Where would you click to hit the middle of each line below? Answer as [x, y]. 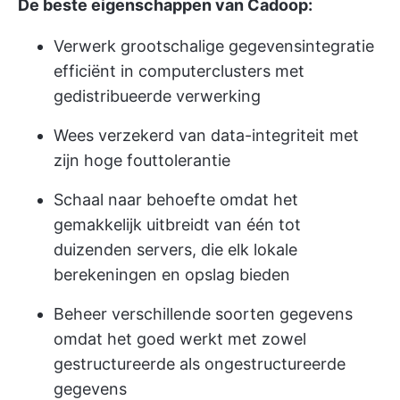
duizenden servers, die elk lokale [175, 250]
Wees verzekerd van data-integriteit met [206, 136]
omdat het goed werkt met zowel [180, 339]
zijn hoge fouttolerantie [142, 161]
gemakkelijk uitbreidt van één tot [177, 225]
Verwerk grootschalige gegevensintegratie [214, 46]
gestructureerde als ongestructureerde [200, 364]
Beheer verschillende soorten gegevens [203, 314]
